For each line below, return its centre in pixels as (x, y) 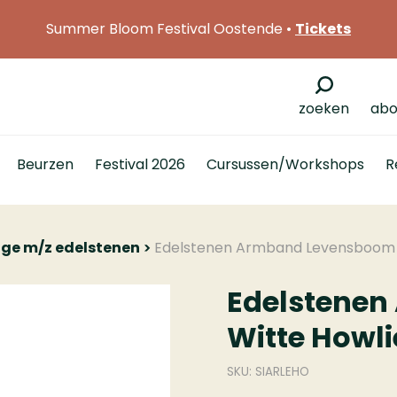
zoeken (324, 109)
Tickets (323, 29)
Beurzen (45, 164)
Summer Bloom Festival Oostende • (171, 29)
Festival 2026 (140, 164)
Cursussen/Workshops (285, 164)
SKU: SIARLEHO (268, 372)
